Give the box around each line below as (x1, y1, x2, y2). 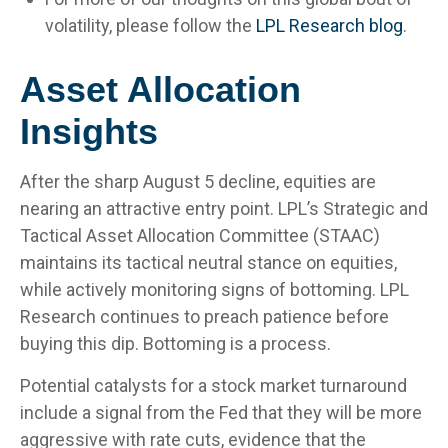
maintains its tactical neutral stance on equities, (20, 252, 397, 273)
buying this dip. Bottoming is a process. (20, 333, 331, 354)
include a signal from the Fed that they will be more (20, 402, 422, 423)
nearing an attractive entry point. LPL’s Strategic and (20, 198, 428, 219)
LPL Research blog (256, 15, 403, 36)
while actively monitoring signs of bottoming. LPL (20, 279, 409, 300)
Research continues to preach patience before (20, 306, 389, 327)
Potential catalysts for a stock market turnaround (20, 375, 407, 396)
